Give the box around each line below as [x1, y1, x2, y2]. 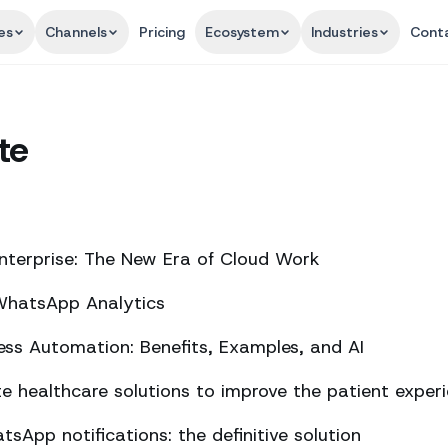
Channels [44, 23, 107, 41]
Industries [310, 23, 378, 41]
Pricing [138, 23, 185, 41]
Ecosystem [204, 23, 279, 41]
